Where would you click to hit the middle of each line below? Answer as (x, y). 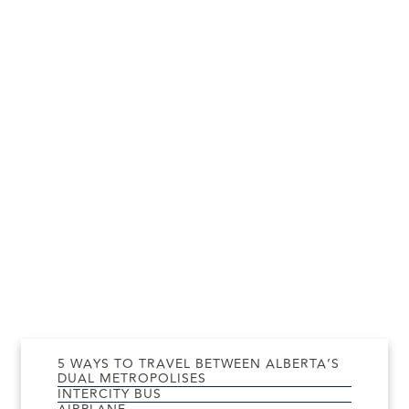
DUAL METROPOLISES (132, 379)
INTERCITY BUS (110, 394)
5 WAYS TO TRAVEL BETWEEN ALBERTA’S (199, 364)
